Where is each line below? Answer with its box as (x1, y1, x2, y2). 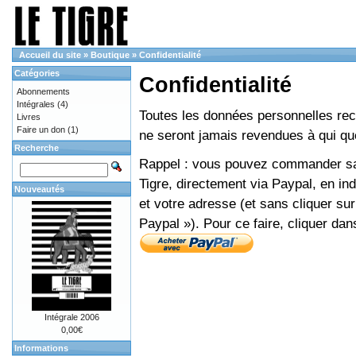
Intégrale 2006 (44, 312, 99, 322)
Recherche (14, 143, 59, 153)
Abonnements (17, 87, 70, 96)
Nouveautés (14, 184, 64, 194)
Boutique (91, 50, 130, 60)
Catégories (14, 68, 60, 78)
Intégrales (17, 99, 55, 109)
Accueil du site (19, 50, 81, 60)
